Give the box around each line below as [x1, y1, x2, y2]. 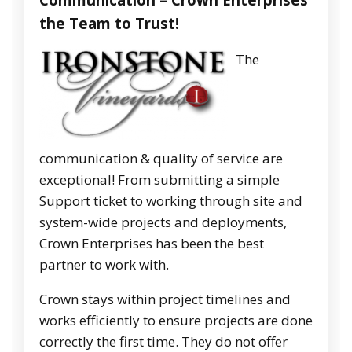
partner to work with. [39, 255, 169, 274]
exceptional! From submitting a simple [39, 170, 280, 189]
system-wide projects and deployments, [39, 213, 287, 232]
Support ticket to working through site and [39, 192, 302, 211]
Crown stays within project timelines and [39, 290, 291, 309]
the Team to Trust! [39, 13, 179, 34]
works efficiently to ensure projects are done [39, 311, 313, 330]
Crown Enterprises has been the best [39, 234, 264, 253]
